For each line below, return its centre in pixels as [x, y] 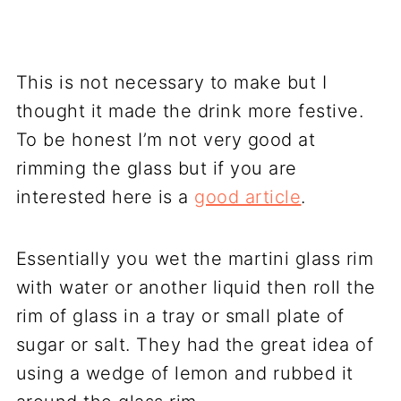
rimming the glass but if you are [156, 168]
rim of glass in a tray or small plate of [180, 316]
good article [248, 196]
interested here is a [105, 196]
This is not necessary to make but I [171, 82]
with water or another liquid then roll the [196, 287]
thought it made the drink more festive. [190, 111]
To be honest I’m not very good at [166, 139]
